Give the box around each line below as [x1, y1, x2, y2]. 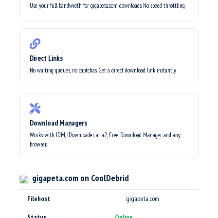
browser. [30, 140, 47, 148]
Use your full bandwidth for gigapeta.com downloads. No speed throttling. [30, 1, 185, 10]
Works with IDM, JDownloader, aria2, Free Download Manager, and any [30, 131, 181, 139]
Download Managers [30, 118, 87, 127]
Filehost [27, 194, 50, 203]
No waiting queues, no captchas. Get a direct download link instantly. [30, 66, 176, 74]
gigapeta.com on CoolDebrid [30, 172, 129, 183]
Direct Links [30, 54, 63, 63]
